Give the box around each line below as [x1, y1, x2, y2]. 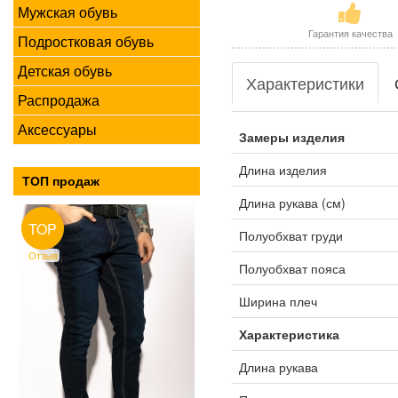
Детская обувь [18, 60, 112, 81]
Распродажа [18, 90, 99, 110]
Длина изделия [238, 161, 327, 179]
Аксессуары [18, 119, 97, 139]
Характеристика [238, 325, 339, 343]
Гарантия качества [307, 26, 393, 40]
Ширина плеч [238, 292, 317, 310]
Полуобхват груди [238, 227, 343, 244]
